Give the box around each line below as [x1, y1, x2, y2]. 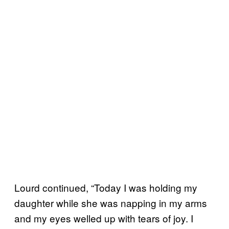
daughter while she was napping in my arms [14, 195, 207, 210]
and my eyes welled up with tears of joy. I [14, 211, 193, 225]
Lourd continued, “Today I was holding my [14, 180, 197, 194]
